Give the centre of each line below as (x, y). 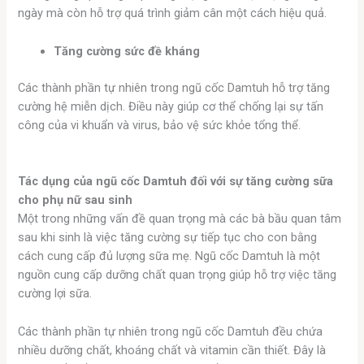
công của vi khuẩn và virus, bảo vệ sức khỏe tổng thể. (160, 125)
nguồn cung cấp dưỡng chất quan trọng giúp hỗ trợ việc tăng (178, 275)
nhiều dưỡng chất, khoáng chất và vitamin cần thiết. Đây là (172, 350)
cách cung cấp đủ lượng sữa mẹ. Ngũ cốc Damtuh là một (169, 256)
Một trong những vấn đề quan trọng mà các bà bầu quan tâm (180, 219)
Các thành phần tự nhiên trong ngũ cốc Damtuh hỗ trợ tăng (174, 87)
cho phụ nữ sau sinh (76, 200)
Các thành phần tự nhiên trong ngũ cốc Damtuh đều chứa (171, 331)
